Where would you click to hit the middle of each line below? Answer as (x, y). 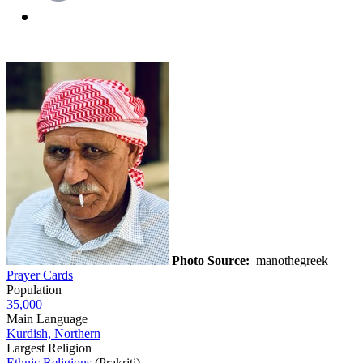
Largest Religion (49, 348)
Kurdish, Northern (53, 333)
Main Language (47, 318)
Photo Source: (211, 260)
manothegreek (290, 260)
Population (34, 289)
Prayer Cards (40, 275)
